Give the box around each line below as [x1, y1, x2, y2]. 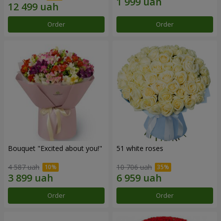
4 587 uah [8, 162, 39, 172]
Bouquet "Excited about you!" [8, 143, 102, 153]
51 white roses [116, 143, 163, 153]
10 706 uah [116, 162, 152, 172]
